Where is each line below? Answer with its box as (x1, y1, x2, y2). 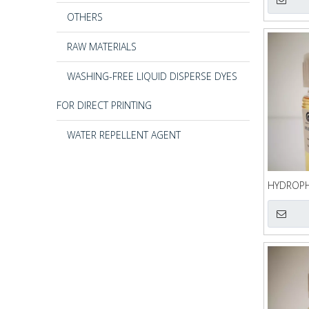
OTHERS (67, 10, 103, 23)
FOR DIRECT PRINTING (57, 98, 152, 112)
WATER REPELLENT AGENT (67, 128, 181, 141)
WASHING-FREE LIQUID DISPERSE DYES (67, 69, 237, 83)
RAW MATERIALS (67, 39, 137, 53)
